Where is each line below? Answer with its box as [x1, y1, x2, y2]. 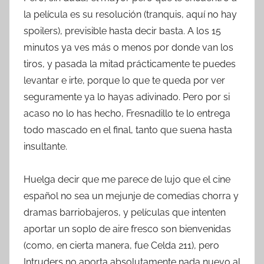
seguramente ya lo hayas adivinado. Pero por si [24, 91, 230, 103]
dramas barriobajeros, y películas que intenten [24, 207, 226, 219]
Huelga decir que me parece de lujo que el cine [24, 174, 230, 186]
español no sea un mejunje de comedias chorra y [24, 190, 239, 202]
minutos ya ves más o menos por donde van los [24, 42, 233, 54]
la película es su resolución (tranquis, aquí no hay [24, 9, 237, 21]
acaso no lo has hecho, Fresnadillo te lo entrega [24, 108, 230, 120]
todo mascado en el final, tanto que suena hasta [24, 124, 232, 136]
